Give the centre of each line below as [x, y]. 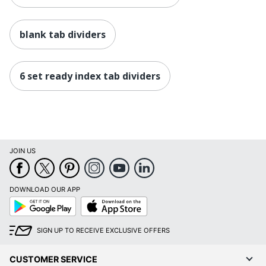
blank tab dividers [63, 34]
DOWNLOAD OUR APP [45, 190]
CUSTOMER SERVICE [53, 259]
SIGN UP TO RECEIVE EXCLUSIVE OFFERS [103, 231]
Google [20, 200]
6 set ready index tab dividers [90, 76]
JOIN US [23, 151]
